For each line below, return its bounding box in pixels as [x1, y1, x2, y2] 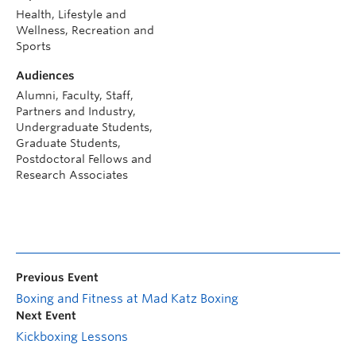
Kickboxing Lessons [16, 330, 128, 345]
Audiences [16, 69, 75, 83]
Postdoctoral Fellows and [16, 153, 152, 166]
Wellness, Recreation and [16, 24, 154, 37]
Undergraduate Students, [16, 121, 153, 134]
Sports [16, 40, 51, 53]
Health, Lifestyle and [16, 8, 126, 21]
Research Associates [16, 168, 128, 182]
